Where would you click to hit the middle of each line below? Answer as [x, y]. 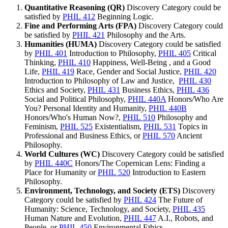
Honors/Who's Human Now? [72, 117]
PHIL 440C [54, 163]
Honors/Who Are [195, 99]
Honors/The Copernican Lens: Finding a [139, 163]
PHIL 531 [160, 126]
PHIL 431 [104, 90]
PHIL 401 [51, 53]
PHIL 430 [195, 80]
